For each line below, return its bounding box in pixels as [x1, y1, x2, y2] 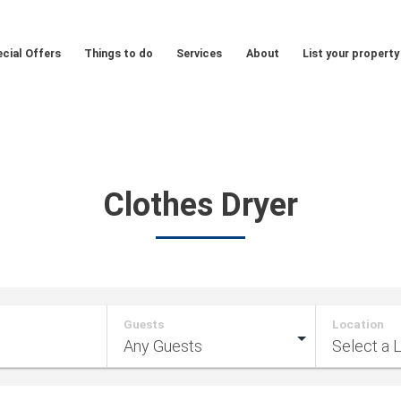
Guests [123, 316, 164, 331]
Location [332, 316, 385, 331]
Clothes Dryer [103, 186, 298, 224]
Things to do [83, 47, 153, 60]
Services [176, 47, 223, 60]
